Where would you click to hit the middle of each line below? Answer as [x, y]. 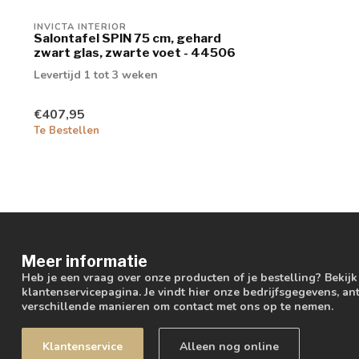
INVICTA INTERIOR [80, 26]
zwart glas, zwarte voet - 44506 [135, 52]
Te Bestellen [67, 131]
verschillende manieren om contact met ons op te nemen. [177, 307]
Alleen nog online [229, 346]
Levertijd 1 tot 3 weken [96, 75]
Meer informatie [85, 262]
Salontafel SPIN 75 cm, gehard [127, 38]
